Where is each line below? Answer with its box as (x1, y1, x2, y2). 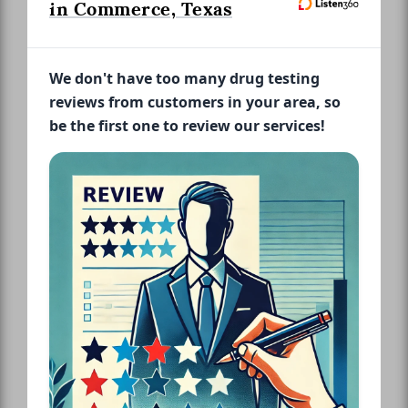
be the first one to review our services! (49, 115, 325, 136)
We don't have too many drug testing (49, 67, 320, 88)
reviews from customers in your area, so (49, 91, 341, 112)
